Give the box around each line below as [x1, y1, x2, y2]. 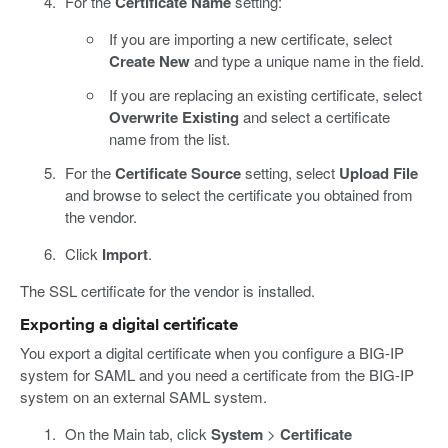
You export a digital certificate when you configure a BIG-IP [20, 341, 404, 363]
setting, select [240, 161, 339, 183]
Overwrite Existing [109, 105, 239, 128]
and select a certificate [239, 105, 390, 127]
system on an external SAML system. [20, 385, 267, 407]
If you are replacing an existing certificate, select [109, 83, 422, 105]
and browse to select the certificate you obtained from [64, 183, 413, 205]
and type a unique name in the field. [190, 49, 424, 71]
